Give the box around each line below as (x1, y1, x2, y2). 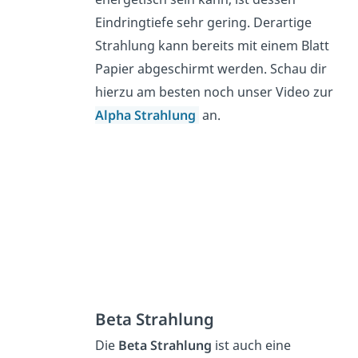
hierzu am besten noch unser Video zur (95, 83, 334, 101)
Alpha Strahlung (95, 106, 200, 125)
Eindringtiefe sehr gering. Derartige (95, 14, 312, 32)
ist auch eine (212, 336, 292, 354)
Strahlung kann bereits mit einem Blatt (95, 37, 330, 55)
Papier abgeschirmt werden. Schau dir (95, 60, 328, 78)
